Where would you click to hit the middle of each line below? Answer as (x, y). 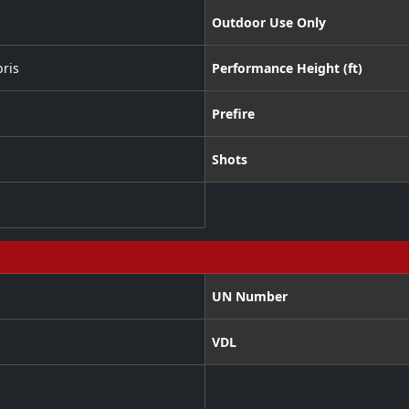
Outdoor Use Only (268, 23)
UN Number (249, 297)
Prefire (233, 114)
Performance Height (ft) (287, 68)
